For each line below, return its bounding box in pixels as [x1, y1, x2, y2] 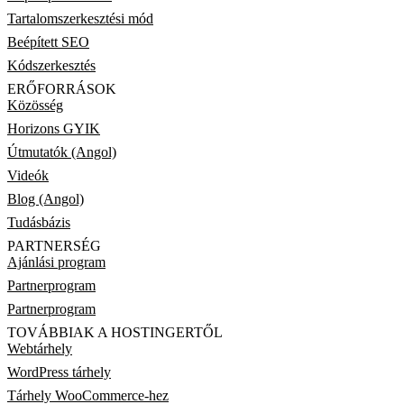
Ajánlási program [7, 254, 106, 271]
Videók [7, 168, 49, 184]
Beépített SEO [7, 34, 89, 50]
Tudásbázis [7, 215, 70, 231]
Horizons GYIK [7, 121, 100, 137]
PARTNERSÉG [7, 238, 101, 254]
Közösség [7, 97, 63, 114]
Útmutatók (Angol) [7, 144, 116, 161]
